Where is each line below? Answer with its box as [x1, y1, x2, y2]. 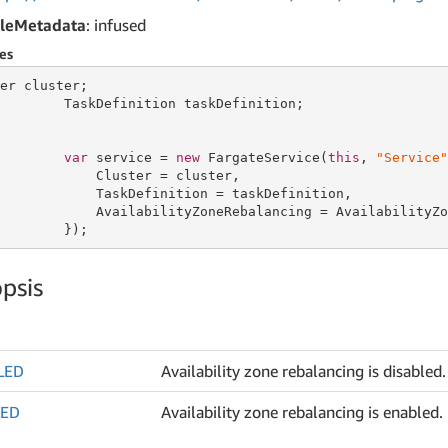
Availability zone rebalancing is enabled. [161, 402, 444, 422]
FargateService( [199, 149, 328, 165]
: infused [86, 15, 146, 35]
